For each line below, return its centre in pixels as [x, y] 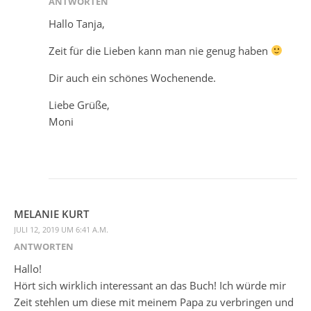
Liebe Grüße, [79, 104]
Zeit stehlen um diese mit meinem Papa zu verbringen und [154, 302]
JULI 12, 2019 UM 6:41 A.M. [61, 229]
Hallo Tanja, [77, 23]
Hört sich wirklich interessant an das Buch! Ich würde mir [150, 285]
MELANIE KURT [51, 213]
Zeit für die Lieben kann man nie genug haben [160, 50]
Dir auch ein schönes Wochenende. [132, 77]
